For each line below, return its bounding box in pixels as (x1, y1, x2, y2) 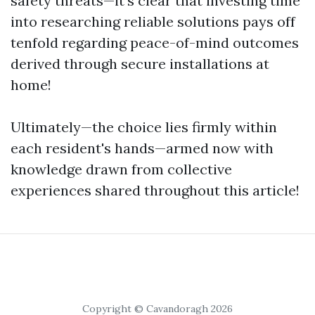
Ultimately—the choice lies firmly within (11, 118, 277, 136)
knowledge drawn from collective (11, 160, 232, 178)
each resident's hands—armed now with (11, 139, 274, 157)
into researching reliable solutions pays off (11, 13, 295, 30)
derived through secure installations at (11, 55, 269, 72)
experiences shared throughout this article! (11, 181, 300, 199)
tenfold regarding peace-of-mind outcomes (11, 34, 299, 51)
